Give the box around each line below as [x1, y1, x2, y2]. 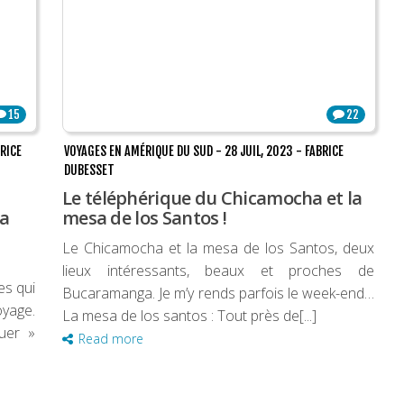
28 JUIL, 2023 [225, 143, 293, 160]
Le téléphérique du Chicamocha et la [62, 186, 363, 211]
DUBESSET [64, 162, 115, 179]
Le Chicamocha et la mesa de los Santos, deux [62, 238, 374, 259]
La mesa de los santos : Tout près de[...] [62, 306, 317, 326]
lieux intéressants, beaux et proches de [62, 261, 374, 281]
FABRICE [305, 143, 344, 160]
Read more [78, 330, 143, 348]
